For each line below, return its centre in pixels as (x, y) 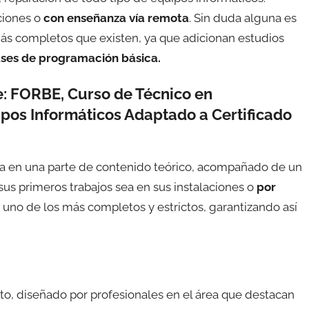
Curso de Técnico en (140, 94)
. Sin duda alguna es (243, 18)
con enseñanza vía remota (116, 18)
